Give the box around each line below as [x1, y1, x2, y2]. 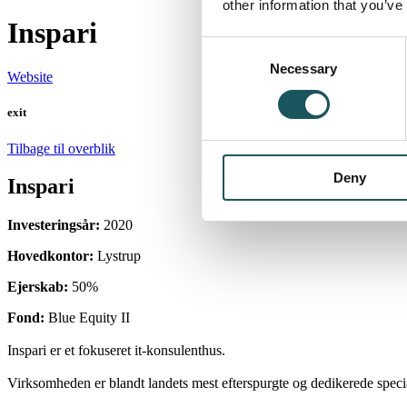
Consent [201, 39, 252, 55]
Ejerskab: [7, 279, 68, 295]
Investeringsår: [7, 217, 100, 233]
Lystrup [94, 248, 141, 264]
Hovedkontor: [7, 248, 94, 264]
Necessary [270, 60, 337, 76]
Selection [201, 61, 256, 77]
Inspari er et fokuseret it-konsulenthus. [7, 342, 225, 359]
